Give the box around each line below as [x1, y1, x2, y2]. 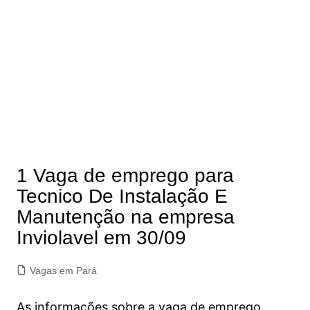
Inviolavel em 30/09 [16, 227, 186, 248]
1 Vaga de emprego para [16, 165, 234, 186]
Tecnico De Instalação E [16, 185, 228, 207]
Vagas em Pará [29, 265, 97, 276]
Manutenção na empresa [16, 206, 235, 228]
